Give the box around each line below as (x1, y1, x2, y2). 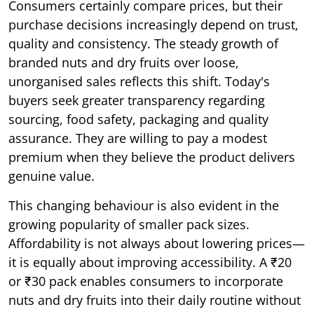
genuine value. (8, 167, 95, 184)
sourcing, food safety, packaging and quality (8, 110, 268, 128)
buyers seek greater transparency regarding (8, 91, 265, 109)
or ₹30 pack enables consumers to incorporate (8, 272, 283, 289)
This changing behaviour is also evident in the (8, 196, 279, 214)
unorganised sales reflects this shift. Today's (8, 72, 270, 90)
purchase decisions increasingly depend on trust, (8, 15, 299, 33)
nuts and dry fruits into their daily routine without (8, 291, 301, 308)
